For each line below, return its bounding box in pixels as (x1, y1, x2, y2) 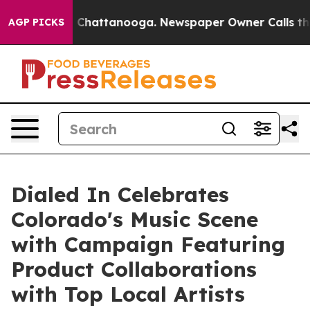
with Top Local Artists (11, 281, 245, 307)
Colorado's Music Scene (11, 206, 258, 232)
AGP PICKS (8, 16, 64, 28)
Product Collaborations (11, 256, 257, 282)
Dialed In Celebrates (11, 181, 229, 208)
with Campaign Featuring (11, 231, 285, 257)
